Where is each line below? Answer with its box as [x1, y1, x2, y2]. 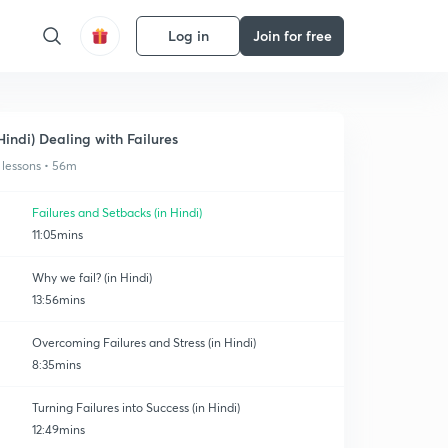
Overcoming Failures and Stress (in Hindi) [32, 335, 256, 350]
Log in [167, 26, 209, 45]
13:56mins [32, 292, 85, 307]
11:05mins [32, 227, 83, 242]
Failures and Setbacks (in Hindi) [32, 205, 202, 220]
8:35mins [32, 357, 81, 372]
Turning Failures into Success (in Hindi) [32, 400, 240, 415]
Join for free [252, 26, 332, 45]
